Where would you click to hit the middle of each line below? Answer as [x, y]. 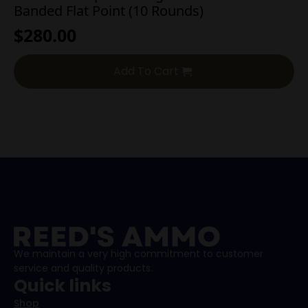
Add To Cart [146, 71]
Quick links [63, 286]
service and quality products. [83, 268]
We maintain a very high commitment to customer [139, 254]
